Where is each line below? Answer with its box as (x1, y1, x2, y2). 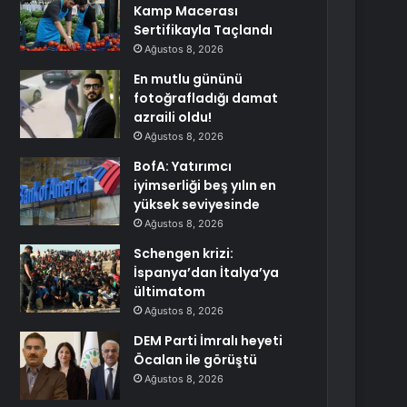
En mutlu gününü (134, 70, 243, 88)
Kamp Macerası (134, 2, 239, 20)
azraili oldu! (134, 108, 213, 126)
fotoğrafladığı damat (134, 89, 279, 107)
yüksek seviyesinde (134, 195, 261, 213)
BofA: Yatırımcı (134, 157, 233, 175)
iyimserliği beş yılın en (134, 176, 277, 194)
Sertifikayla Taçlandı (134, 21, 273, 39)
